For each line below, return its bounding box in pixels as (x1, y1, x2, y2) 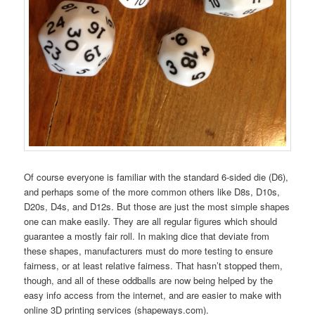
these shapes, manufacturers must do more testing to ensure (24, 244, 274, 258)
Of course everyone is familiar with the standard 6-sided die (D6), (24, 170, 289, 184)
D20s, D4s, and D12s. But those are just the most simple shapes (24, 200, 290, 214)
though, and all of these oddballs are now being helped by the (24, 274, 274, 288)
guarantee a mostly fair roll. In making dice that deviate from (24, 229, 270, 243)
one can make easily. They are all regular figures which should (24, 214, 278, 229)
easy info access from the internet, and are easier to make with (24, 288, 282, 302)
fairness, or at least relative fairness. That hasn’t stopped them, (24, 259, 283, 273)
